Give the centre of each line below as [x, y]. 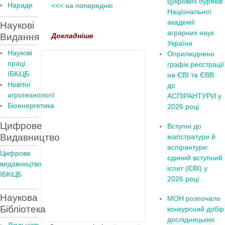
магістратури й [192, 137]
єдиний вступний [195, 158]
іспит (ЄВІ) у [188, 168]
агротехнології [31, 95]
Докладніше [72, 36]
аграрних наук [191, 33]
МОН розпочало [194, 198]
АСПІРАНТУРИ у [195, 96]
